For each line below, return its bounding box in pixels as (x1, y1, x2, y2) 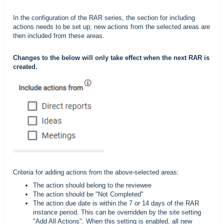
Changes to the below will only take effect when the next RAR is (13, 54, 209, 62)
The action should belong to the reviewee (33, 181, 151, 189)
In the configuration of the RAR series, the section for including (13, 14, 195, 22)
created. (13, 63, 37, 71)
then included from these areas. (13, 32, 104, 40)
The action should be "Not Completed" (33, 190, 143, 198)
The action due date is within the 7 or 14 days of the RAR (33, 199, 199, 207)
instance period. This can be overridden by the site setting (33, 208, 201, 216)
